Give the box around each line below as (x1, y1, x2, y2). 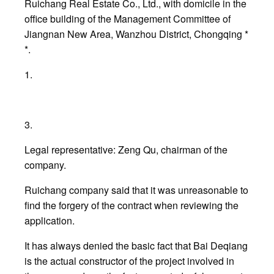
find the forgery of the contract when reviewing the (24, 198, 239, 213)
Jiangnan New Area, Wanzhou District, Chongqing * (24, 27, 248, 42)
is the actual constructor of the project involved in (24, 254, 234, 268)
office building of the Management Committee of (24, 12, 231, 26)
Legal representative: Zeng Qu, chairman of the (24, 143, 228, 157)
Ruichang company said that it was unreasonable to (24, 183, 248, 198)
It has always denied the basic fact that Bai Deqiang (24, 239, 248, 253)
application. (24, 213, 75, 228)
